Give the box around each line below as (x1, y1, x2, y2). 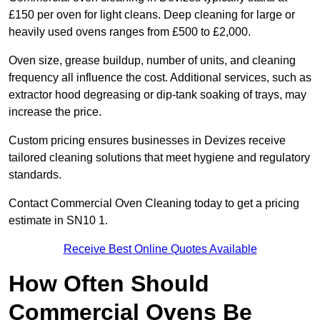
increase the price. (9, 106, 101, 119)
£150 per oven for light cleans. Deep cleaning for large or (9, 9, 295, 21)
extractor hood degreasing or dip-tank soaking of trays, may (9, 89, 306, 101)
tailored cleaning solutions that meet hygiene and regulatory (9, 151, 310, 164)
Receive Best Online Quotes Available (63, 243, 257, 256)
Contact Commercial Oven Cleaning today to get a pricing (9, 197, 299, 210)
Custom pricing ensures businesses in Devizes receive (9, 134, 286, 147)
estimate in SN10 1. (9, 214, 108, 227)
